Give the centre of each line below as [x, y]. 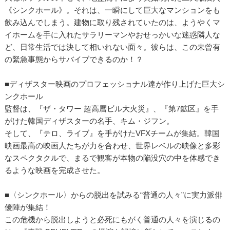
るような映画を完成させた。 [54, 170]
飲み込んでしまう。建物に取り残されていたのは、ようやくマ [112, 22]
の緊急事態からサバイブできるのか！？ [74, 59]
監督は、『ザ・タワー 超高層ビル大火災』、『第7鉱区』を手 [111, 108]
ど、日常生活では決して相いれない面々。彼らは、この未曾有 [112, 47]
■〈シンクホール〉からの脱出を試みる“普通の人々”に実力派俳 [113, 195]
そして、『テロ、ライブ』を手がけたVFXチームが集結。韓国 [112, 133]
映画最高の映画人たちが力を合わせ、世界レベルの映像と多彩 [112, 145]
